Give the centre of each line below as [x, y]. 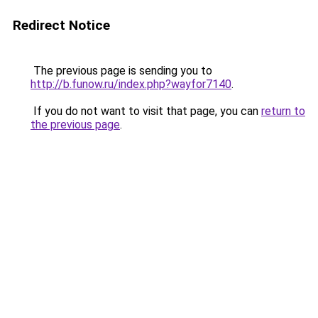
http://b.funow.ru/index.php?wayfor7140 [131, 84]
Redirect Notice [61, 25]
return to [283, 111]
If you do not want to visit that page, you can [146, 111]
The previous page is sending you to [121, 71]
